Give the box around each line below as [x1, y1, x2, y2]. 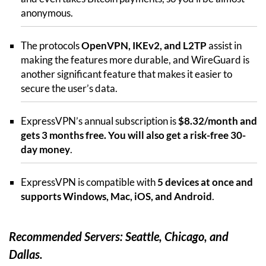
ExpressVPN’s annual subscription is [21, 114, 178, 127]
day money [21, 142, 70, 156]
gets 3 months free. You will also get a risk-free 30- [21, 128, 246, 141]
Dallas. [9, 246, 43, 261]
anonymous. [21, 6, 73, 19]
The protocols [21, 39, 81, 52]
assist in [207, 39, 242, 52]
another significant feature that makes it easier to [21, 67, 232, 80]
